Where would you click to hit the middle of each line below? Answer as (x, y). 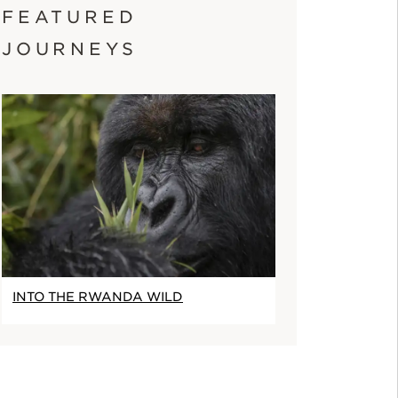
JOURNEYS (70, 50)
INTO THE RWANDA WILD (98, 296)
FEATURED (70, 18)
